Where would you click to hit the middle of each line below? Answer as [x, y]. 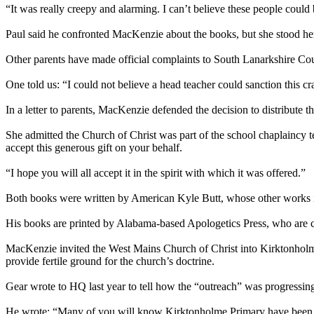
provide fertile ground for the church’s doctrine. [110, 261]
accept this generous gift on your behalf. [94, 147]
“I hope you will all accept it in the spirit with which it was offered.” [156, 172]
